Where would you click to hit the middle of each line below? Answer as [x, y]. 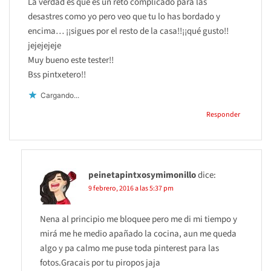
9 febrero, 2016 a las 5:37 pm [131, 189]
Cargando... [60, 95]
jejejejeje [44, 46]
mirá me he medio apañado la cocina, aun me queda [138, 234]
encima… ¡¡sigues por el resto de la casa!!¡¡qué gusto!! [128, 31]
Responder [223, 115]
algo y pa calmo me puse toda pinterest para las [129, 249]
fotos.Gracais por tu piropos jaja [100, 263]
